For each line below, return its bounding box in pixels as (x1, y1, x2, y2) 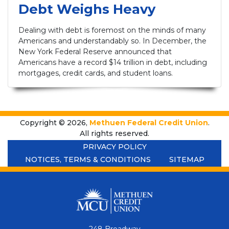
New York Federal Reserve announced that (18, 47, 172, 57)
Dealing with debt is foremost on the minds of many (18, 26, 206, 35)
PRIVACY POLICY (82, 142, 147, 151)
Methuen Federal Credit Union (89, 118, 208, 127)
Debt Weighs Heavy (18, 1, 155, 17)
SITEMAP (169, 155, 204, 165)
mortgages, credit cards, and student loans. (18, 68, 173, 78)
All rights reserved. (80, 128, 149, 138)
